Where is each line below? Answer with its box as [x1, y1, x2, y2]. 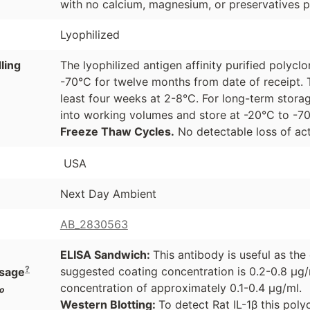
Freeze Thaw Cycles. [60, 125, 174, 139]
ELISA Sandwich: [60, 248, 153, 262]
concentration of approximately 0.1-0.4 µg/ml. [60, 281, 302, 295]
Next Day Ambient [60, 187, 156, 201]
